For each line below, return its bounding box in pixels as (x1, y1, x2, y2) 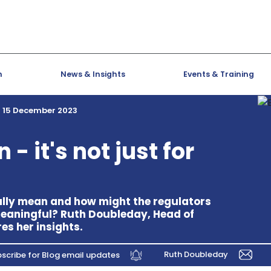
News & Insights (60, 69, 125, 79)
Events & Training (183, 69, 254, 79)
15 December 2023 (2, 105, 77, 116)
